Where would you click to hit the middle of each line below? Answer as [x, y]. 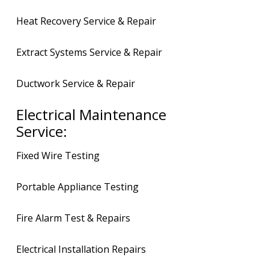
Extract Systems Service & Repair [89, 53]
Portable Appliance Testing [78, 187]
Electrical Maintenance [92, 115]
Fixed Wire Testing [58, 156]
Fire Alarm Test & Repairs [74, 218]
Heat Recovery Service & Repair [86, 21]
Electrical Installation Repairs [81, 249]
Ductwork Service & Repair [76, 84]
